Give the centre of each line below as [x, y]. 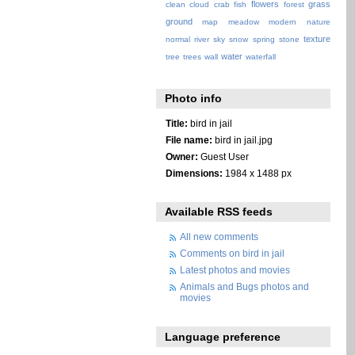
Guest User [223, 156]
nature [319, 22]
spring [263, 40]
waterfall [260, 57]
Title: [176, 123]
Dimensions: [194, 173]
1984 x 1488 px [257, 173]
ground [179, 22]
